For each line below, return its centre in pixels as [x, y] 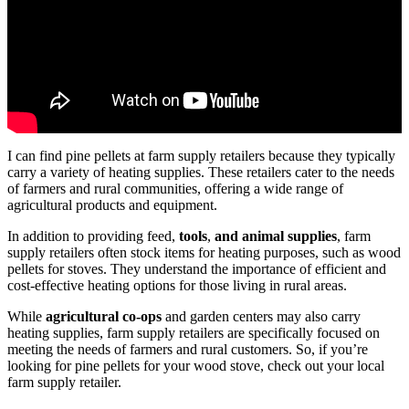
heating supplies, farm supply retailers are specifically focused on [194, 332]
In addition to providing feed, [93, 236]
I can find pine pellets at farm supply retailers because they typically [201, 155]
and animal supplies [276, 236]
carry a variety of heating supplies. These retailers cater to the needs [201, 172]
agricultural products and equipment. [112, 204]
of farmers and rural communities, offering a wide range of [175, 188]
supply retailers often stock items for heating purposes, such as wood [204, 252]
